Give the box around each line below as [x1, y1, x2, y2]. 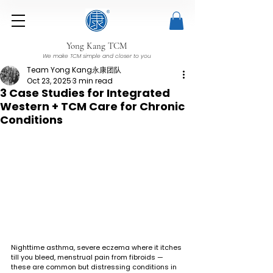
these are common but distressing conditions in [11, 261, 179, 272]
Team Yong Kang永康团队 [27, 64, 121, 75]
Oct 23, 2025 [27, 75, 71, 86]
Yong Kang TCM [66, 40, 127, 51]
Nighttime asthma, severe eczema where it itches [11, 242, 183, 252]
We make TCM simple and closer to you [42, 52, 151, 60]
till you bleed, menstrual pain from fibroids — [11, 252, 165, 262]
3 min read [73, 75, 113, 86]
